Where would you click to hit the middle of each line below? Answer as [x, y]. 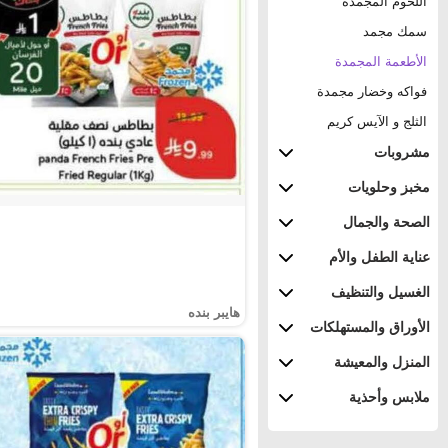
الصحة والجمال [386, 222]
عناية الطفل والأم [379, 257]
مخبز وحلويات [389, 187]
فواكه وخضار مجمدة [372, 91]
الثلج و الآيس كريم [377, 121]
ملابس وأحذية [389, 397]
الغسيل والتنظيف [380, 292]
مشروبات [402, 152]
